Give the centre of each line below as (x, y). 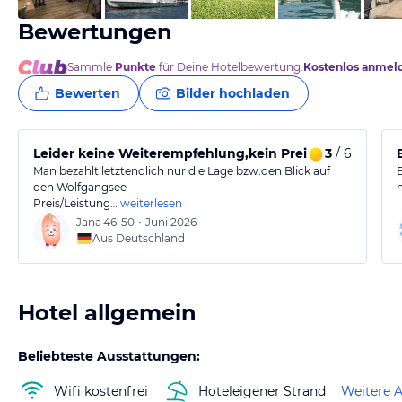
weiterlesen (151, 203)
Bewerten (87, 93)
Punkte (135, 67)
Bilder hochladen (233, 93)
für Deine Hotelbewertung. (230, 67)
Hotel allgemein (107, 313)
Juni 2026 (171, 222)
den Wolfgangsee (80, 187)
